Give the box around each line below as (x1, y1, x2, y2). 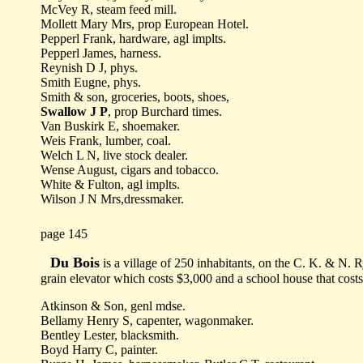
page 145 (41, 227, 88, 241)
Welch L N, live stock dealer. (41, 148, 188, 162)
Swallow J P (41, 105, 108, 118)
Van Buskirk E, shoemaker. (41, 119, 180, 133)
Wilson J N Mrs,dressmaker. (41, 192, 184, 206)
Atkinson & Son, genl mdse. (41, 299, 186, 313)
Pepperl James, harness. (41, 46, 161, 60)
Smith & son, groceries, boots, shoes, (41, 90, 229, 104)
